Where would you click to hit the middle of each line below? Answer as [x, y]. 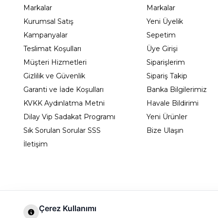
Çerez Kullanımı [68, 208]
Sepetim [161, 35]
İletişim [36, 144]
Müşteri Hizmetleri [55, 62]
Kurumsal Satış [48, 21]
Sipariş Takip [167, 76]
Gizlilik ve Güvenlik [54, 76]
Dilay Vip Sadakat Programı [69, 117]
